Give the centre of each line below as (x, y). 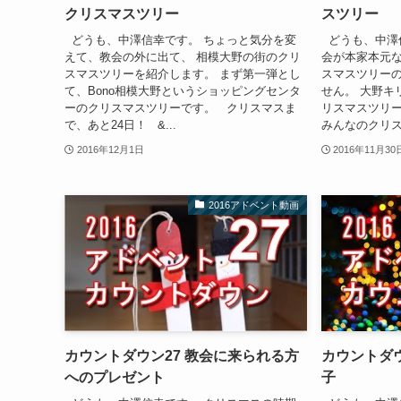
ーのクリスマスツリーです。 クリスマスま (180, 107)
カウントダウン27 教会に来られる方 (182, 356)
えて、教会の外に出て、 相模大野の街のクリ (183, 56)
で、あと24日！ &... (120, 124)
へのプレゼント (115, 378)
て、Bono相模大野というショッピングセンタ (183, 90)
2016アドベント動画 (254, 205)
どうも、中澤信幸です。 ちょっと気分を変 (180, 39)
